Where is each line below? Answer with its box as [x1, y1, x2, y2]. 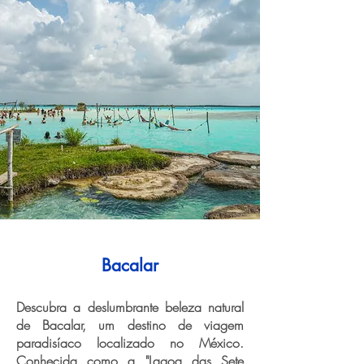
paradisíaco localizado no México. [16, 334, 244, 352]
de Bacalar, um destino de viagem [16, 316, 244, 334]
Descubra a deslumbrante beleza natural [16, 298, 244, 316]
